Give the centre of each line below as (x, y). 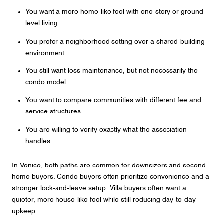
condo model (45, 82)
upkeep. (25, 211)
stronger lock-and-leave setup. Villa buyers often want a (99, 189)
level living (41, 24)
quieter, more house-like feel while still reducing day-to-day (104, 200)
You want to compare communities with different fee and (113, 100)
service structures (53, 112)
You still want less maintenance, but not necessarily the (111, 71)
